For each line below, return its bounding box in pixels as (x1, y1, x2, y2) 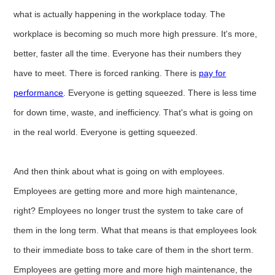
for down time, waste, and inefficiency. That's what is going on (14, 107, 254, 117)
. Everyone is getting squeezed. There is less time (63, 87, 257, 98)
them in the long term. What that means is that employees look (14, 225, 257, 235)
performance (14, 87, 64, 98)
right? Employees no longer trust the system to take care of (14, 205, 244, 215)
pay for (199, 68, 227, 78)
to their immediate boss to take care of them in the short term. (14, 244, 254, 255)
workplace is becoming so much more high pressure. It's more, (14, 28, 258, 39)
